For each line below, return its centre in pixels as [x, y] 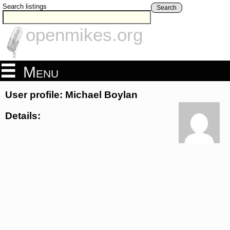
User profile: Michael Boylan [71, 95]
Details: [23, 116]
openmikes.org [84, 35]
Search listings [25, 6]
